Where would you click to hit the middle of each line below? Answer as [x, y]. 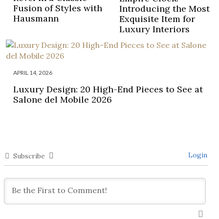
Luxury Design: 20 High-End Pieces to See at [108, 89]
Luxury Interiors [154, 29]
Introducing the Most [164, 9]
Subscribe [29, 156]
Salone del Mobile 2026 [63, 100]
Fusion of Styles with [58, 8]
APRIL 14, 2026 [33, 73]
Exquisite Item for [157, 19]
